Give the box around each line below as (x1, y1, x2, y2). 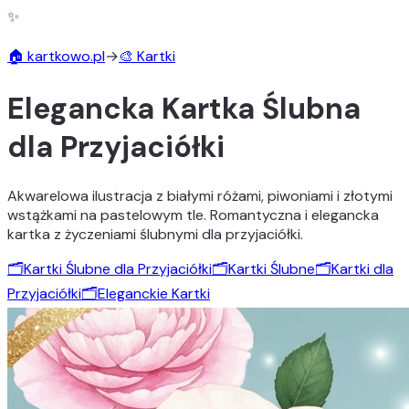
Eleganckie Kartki (98, 283, 210, 303)
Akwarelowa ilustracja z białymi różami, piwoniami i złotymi (7, 185, 393, 205)
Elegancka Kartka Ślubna (7, 89, 361, 129)
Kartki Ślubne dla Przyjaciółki (24, 258, 212, 278)
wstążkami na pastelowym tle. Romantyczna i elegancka (7, 204, 379, 225)
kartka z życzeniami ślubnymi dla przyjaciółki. (7, 224, 303, 244)
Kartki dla (331, 258, 393, 278)
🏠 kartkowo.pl (7, 47, 105, 66)
